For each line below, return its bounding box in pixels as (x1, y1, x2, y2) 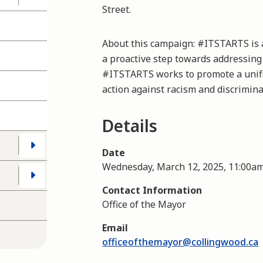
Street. (102, 3, 131, 16)
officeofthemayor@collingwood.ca (102, 235, 259, 248)
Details (102, 114, 158, 137)
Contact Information (102, 184, 203, 197)
